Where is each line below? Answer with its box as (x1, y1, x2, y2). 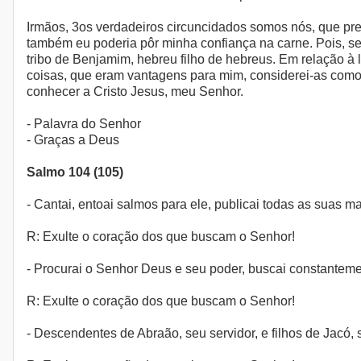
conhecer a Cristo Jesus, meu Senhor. (27, 85, 243, 99)
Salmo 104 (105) (27, 165, 123, 180)
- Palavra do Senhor (27, 117, 141, 131)
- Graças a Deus (27, 133, 119, 147)
